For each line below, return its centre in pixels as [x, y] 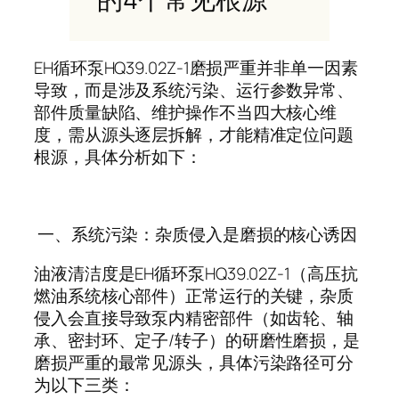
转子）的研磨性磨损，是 [268, 340]
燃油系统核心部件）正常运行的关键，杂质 [194, 295]
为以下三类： [85, 384]
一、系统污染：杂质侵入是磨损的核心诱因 [197, 235]
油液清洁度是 [85, 273]
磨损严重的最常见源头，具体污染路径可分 [194, 362]
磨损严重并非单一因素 [273, 68]
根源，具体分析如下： [118, 157]
